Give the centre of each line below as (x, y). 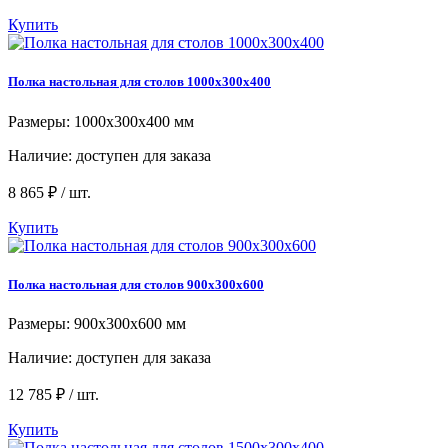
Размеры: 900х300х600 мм (97, 323)
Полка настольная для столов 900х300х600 (136, 284)
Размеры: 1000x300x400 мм (101, 121)
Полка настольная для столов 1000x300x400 (139, 82)
